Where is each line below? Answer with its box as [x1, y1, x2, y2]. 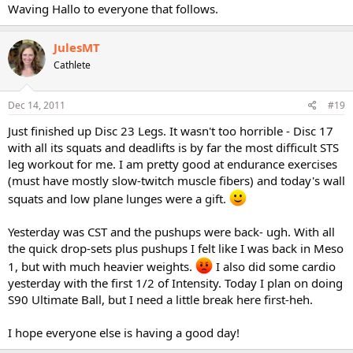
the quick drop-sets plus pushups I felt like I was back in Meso [8, 240, 344, 256]
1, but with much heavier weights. [8, 258, 195, 274]
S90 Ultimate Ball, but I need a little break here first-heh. [8, 292, 313, 307]
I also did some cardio [213, 258, 336, 274]
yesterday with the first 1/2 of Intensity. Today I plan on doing [8, 275, 343, 291]
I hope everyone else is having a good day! [8, 325, 240, 340]
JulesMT [54, 39, 100, 55]
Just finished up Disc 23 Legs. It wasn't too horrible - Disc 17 [8, 123, 333, 139]
